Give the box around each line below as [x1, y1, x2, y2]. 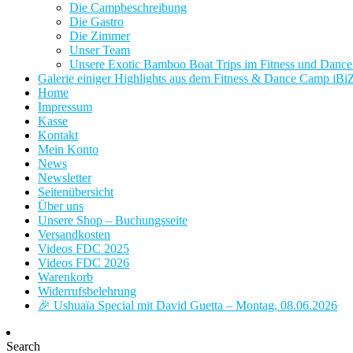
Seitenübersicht [38, 184, 113, 199]
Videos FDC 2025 [38, 241, 129, 255]
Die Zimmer [69, 28, 130, 43]
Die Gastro [69, 14, 124, 28]
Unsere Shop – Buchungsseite [38, 213, 188, 227]
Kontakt [38, 128, 78, 142]
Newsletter [38, 170, 91, 184]
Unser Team [69, 43, 130, 57]
